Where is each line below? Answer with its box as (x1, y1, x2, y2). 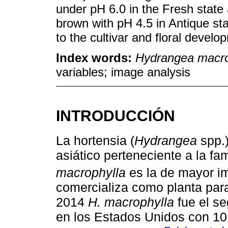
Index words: (56, 51, 135, 65)
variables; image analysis (56, 65, 190, 79)
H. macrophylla (88, 194, 174, 209)
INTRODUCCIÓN (56, 107, 175, 125)
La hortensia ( (56, 133, 134, 148)
